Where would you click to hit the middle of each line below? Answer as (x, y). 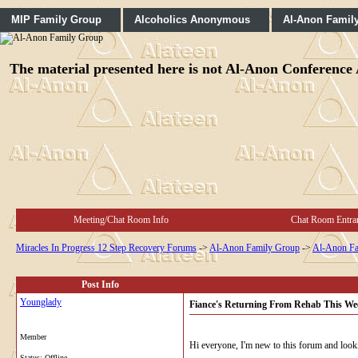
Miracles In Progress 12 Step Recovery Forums (106, 247)
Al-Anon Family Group (255, 247)
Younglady (41, 302)
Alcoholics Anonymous (192, 20)
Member (33, 336)
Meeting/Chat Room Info (121, 219)
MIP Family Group (56, 20)
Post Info (100, 284)
